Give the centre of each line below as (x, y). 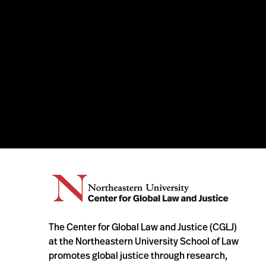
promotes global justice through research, (138, 255)
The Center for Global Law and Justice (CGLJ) (143, 227)
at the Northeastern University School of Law (144, 241)
